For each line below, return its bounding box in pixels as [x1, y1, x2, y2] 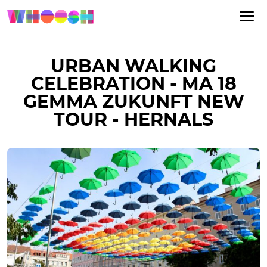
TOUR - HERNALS [54, 108, 213, 131]
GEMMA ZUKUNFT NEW [23, 91, 244, 113]
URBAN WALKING [51, 55, 216, 77]
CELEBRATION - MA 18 [30, 73, 237, 95]
